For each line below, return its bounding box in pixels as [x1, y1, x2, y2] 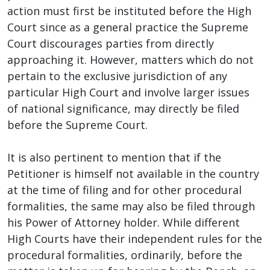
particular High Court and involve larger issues [7, 84, 250, 99]
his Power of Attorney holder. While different [7, 215, 240, 230]
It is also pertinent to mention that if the [7, 149, 221, 165]
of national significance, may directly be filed [7, 101, 239, 116]
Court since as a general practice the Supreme [7, 19, 248, 34]
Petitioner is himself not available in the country [7, 166, 259, 181]
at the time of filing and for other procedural [7, 182, 242, 197]
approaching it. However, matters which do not [7, 52, 254, 67]
